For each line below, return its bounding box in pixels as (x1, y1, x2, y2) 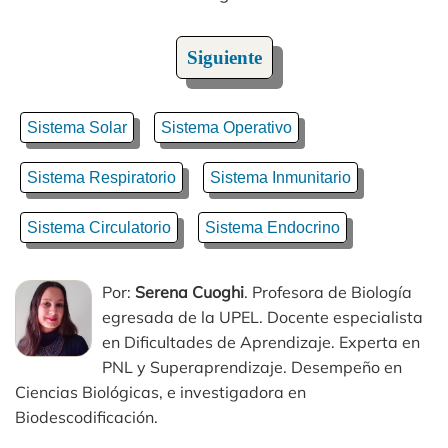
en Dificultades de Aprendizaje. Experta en (102, 332, 420, 352)
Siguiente (186, 47, 262, 68)
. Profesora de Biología (244, 282, 412, 302)
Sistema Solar (27, 119, 127, 136)
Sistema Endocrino (205, 219, 340, 236)
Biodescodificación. (15, 407, 158, 427)
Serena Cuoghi (135, 282, 244, 302)
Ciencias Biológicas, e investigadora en (15, 382, 306, 402)
